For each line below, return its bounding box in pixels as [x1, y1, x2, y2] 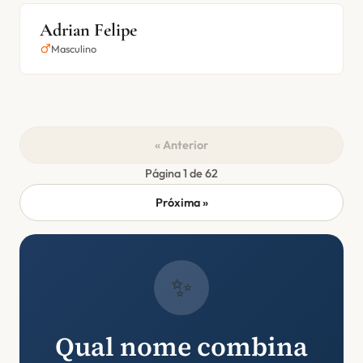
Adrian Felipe [40, 19, 137, 41]
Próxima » [155, 194, 208, 210]
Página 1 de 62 [145, 166, 218, 181]
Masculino [51, 42, 96, 55]
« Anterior [155, 137, 208, 152]
